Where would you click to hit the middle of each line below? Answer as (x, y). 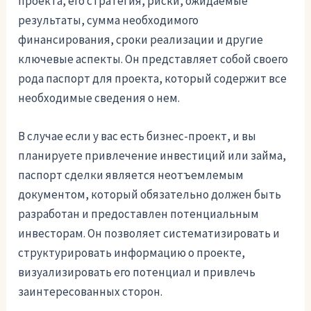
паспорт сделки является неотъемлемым (131, 175)
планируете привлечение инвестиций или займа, (152, 156)
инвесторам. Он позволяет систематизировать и (149, 234)
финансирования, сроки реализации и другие (141, 40)
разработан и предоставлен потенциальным (139, 214)
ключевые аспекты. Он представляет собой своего (153, 59)
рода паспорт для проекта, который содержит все (153, 79)
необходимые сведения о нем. (99, 98)
